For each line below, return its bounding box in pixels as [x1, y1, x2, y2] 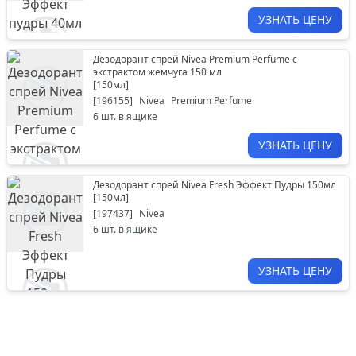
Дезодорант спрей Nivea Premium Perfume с [93, 52, 297, 66]
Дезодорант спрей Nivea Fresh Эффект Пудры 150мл [93, 178, 336, 192]
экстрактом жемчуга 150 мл [93, 65, 222, 79]
